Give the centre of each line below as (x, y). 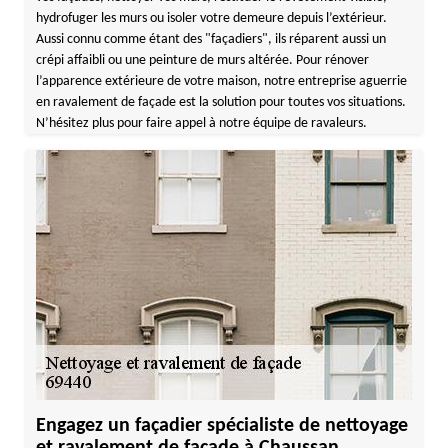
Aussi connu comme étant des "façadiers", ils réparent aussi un (210, 39)
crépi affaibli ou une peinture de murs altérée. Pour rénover (202, 60)
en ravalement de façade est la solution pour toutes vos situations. (220, 102)
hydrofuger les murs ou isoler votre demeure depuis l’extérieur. (211, 18)
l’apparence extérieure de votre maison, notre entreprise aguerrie (221, 81)
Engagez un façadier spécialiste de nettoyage (221, 426)
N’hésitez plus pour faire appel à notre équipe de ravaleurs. (201, 123)
